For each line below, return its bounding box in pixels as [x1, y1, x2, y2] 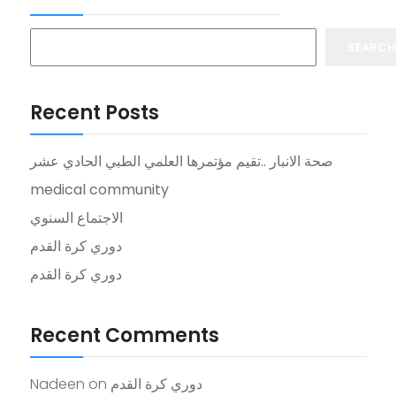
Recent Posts [30, 98, 159, 126]
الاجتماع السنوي [30, 207, 123, 228]
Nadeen [30, 373, 85, 394]
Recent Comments [30, 321, 219, 349]
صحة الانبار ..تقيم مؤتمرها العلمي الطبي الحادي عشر [30, 150, 333, 171]
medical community [30, 179, 169, 200]
